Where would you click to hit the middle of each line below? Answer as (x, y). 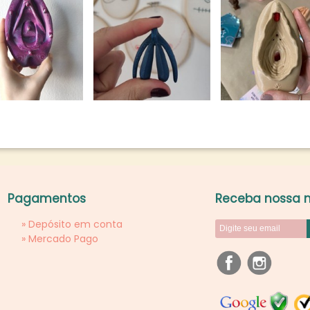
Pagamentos (47, 199)
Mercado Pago (63, 239)
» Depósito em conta (72, 224)
